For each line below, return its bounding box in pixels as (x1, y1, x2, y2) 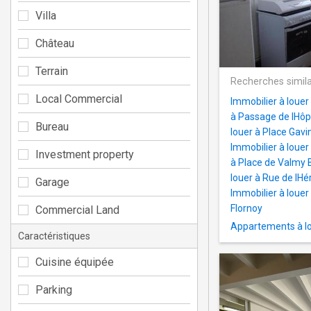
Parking (35, 283, 72, 296)
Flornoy (230, 203, 262, 215)
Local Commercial (35, 92, 122, 106)
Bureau (35, 119, 69, 133)
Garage (35, 175, 69, 189)
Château (35, 36, 74, 50)
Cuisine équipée (35, 255, 114, 269)
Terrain (35, 64, 68, 78)
